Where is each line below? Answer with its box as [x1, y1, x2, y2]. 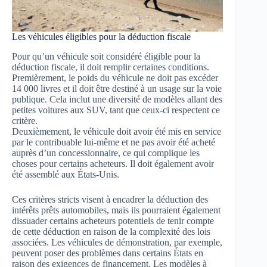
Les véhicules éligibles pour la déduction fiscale [12, 31, 191, 42]
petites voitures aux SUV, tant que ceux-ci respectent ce [12, 104, 220, 115]
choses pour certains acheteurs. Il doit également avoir [12, 158, 214, 169]
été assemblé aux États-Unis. [12, 169, 119, 179]
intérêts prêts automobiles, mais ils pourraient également [12, 204, 221, 215]
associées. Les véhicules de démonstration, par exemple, [12, 237, 222, 247]
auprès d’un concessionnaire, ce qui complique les [12, 147, 200, 158]
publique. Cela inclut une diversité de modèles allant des [12, 94, 222, 104]
